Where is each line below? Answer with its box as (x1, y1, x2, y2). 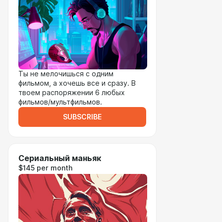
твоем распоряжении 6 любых (18, 89, 125, 97)
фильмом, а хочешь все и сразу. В (18, 79, 136, 87)
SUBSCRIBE (63, 113, 102, 121)
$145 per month (18, 164, 72, 172)
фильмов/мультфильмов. (18, 98, 102, 106)
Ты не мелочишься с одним (18, 70, 113, 78)
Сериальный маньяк (18, 154, 101, 163)
